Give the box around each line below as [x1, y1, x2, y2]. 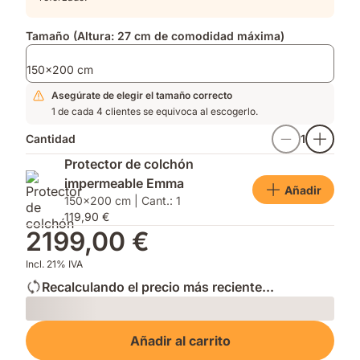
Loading [26, 321, 68, 335]
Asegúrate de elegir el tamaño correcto [51, 89, 232, 101]
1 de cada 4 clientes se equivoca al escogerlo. [51, 105, 258, 117]
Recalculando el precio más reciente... [42, 279, 274, 295]
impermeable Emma [64, 175, 184, 191]
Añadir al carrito [129, 333, 231, 349]
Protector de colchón [64, 156, 194, 172]
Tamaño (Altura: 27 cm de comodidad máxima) [26, 29, 284, 43]
